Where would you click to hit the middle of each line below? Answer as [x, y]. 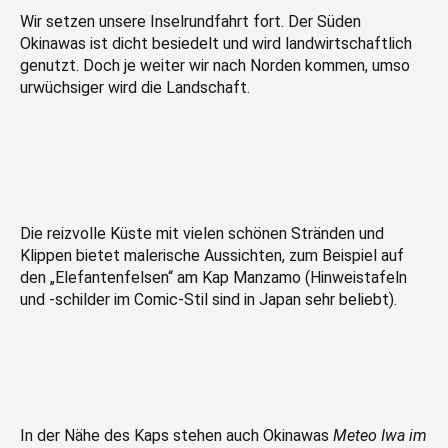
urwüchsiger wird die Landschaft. [135, 87]
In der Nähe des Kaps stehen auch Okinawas [176, 436]
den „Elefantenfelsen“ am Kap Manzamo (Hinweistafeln [213, 277]
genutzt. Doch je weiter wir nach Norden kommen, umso [215, 65]
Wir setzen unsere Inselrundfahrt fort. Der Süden [190, 21]
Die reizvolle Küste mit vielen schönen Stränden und [202, 233]
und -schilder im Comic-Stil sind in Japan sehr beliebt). [208, 299]
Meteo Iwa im [380, 436]
